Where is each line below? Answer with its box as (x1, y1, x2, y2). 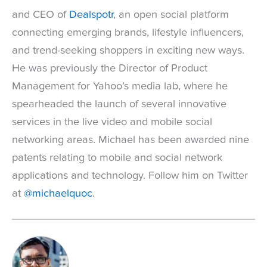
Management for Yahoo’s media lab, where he (12, 80, 228, 92)
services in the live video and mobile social (12, 116, 212, 128)
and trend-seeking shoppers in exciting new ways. (12, 45, 244, 56)
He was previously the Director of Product (12, 63, 207, 74)
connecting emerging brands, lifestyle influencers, (12, 27, 244, 38)
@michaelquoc (24, 188, 92, 199)
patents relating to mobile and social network (12, 152, 222, 163)
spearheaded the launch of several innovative (12, 98, 226, 110)
